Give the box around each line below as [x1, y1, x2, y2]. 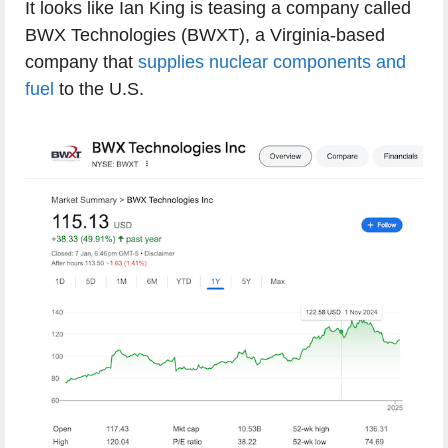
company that [25, 51, 138, 72]
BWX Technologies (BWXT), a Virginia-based [25, 24, 385, 45]
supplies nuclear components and [138, 51, 406, 72]
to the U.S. [54, 78, 144, 99]
